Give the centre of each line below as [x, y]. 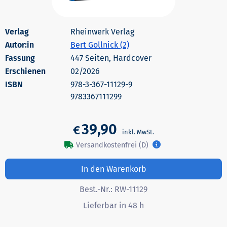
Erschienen [25, 71]
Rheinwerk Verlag [102, 31]
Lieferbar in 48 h [113, 206]
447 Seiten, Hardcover [111, 58]
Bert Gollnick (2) [100, 45]
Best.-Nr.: [97, 190]
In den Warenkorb [113, 169]
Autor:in [20, 45]
